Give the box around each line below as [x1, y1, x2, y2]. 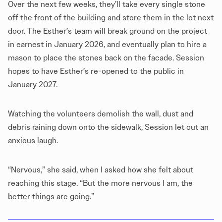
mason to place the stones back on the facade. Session [8, 53, 204, 62]
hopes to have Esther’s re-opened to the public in [8, 66, 184, 76]
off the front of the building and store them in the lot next [8, 12, 214, 22]
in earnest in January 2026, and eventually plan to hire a [8, 39, 207, 49]
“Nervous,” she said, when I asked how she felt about [8, 165, 193, 174]
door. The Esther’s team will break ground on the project [8, 26, 207, 36]
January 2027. [8, 79, 57, 89]
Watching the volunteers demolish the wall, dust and [8, 109, 193, 118]
